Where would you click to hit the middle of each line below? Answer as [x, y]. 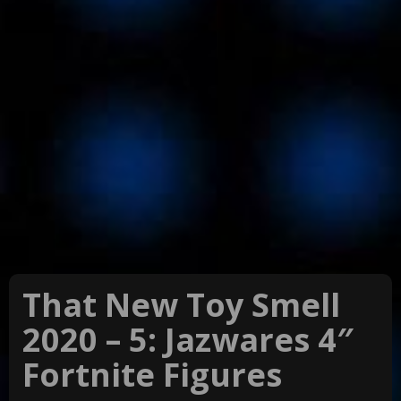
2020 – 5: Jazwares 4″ [188, 340]
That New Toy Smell [181, 305]
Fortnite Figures [152, 375]
